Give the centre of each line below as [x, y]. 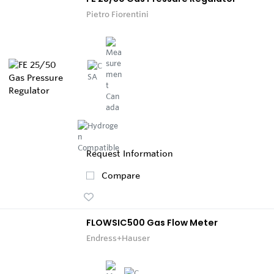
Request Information [130, 153]
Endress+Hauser [118, 238]
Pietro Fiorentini [117, 14]
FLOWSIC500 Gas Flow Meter [152, 222]
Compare [121, 175]
